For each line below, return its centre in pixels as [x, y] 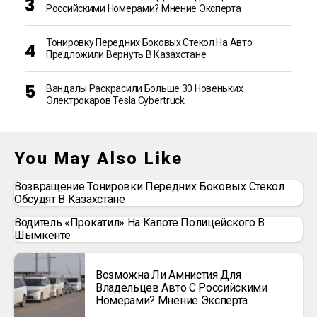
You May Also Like [99, 158]
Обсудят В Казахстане [70, 199]
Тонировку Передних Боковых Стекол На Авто [149, 42]
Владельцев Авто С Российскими [181, 288]
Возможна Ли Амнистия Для [168, 275]
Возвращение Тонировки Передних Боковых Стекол [149, 186]
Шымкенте [42, 235]
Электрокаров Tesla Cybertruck [115, 100]
